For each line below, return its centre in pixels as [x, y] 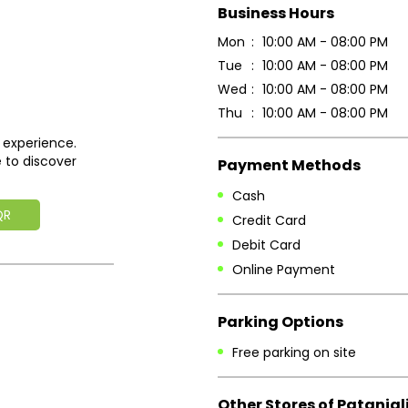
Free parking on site [294, 352]
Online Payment [284, 270]
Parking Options [280, 321]
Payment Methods [289, 165]
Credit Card [269, 220]
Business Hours [276, 13]
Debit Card [266, 245]
